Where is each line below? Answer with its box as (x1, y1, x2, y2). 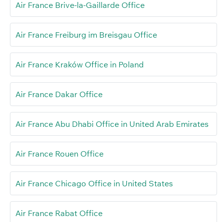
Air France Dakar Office (15, 89, 103, 100)
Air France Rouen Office (15, 149, 104, 159)
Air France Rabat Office (15, 208, 103, 219)
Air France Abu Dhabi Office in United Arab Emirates (15, 119, 209, 129)
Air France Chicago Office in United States (15, 178, 173, 189)
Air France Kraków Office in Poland (15, 59, 144, 70)
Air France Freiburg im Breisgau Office (15, 30, 157, 40)
